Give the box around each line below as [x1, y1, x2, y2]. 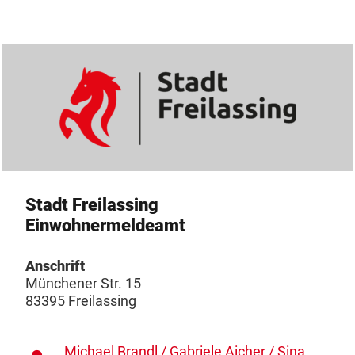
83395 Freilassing [25, 292, 136, 309]
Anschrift [25, 258, 85, 274]
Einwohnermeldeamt [25, 215, 185, 235]
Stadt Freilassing [25, 194, 158, 215]
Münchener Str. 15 [25, 275, 141, 292]
